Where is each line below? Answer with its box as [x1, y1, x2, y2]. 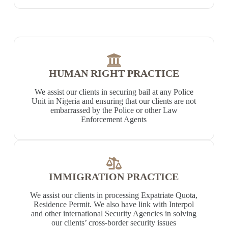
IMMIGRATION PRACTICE [49, 171, 179, 182]
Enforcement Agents [81, 115, 147, 124]
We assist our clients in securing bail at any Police [34, 88, 193, 96]
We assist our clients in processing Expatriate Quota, [30, 191, 198, 199]
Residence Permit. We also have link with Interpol [34, 200, 194, 209]
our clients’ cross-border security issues [51, 218, 177, 227]
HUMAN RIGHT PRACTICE [48, 68, 179, 79]
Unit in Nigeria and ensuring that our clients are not [32, 97, 196, 105]
